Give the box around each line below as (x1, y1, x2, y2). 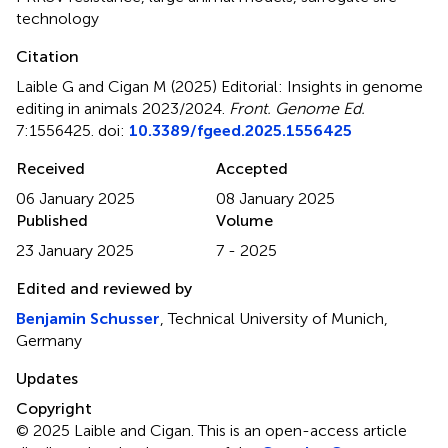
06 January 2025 (16, 188, 135, 208)
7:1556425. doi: (16, 120, 129, 140)
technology (16, 8, 99, 28)
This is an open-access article (198, 420, 407, 440)
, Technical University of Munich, (160, 308, 388, 328)
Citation (16, 46, 79, 66)
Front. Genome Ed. (229, 98, 365, 118)
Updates (16, 368, 78, 388)
